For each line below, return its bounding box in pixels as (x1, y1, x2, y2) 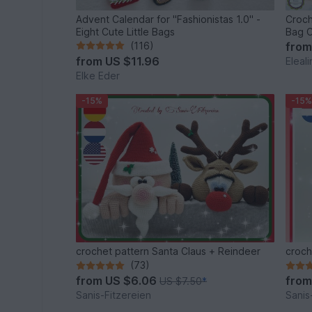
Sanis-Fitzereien (76, 289, 152, 302)
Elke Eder (76, 69, 120, 81)
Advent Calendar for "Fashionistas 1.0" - (76, 13, 261, 25)
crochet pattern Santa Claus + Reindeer (76, 245, 261, 258)
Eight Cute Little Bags (76, 25, 175, 38)
